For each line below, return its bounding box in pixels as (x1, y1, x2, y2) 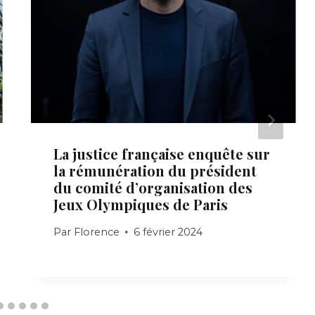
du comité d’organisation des (53, 177, 253, 197)
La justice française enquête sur (53, 143, 271, 163)
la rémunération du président (53, 160, 257, 180)
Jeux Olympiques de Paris (53, 194, 229, 214)
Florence (73, 225, 120, 238)
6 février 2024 (133, 225, 202, 238)
